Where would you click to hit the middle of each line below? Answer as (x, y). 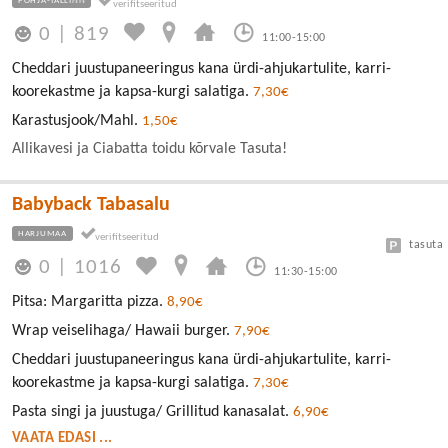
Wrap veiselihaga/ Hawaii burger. (123, 331)
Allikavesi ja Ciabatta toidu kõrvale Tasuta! (149, 148)
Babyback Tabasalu (91, 204)
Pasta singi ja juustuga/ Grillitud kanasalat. (152, 412)
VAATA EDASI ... (62, 438)
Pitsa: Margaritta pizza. (89, 302)
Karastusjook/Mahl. (77, 120)
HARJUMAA (42, 233)
